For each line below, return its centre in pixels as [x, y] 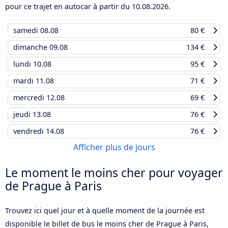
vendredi [30, 131]
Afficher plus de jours [114, 147]
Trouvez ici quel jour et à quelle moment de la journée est [105, 210]
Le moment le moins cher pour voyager [114, 172]
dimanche [31, 47]
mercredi [30, 97]
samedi [27, 30]
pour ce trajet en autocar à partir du [68, 6]
